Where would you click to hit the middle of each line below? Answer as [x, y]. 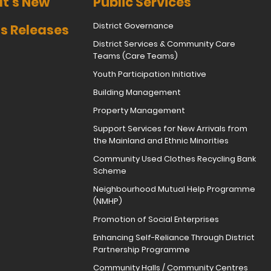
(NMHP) [107, 201]
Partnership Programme [141, 250]
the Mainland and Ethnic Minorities [161, 141]
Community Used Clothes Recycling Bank [174, 159]
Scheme [109, 171]
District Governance [133, 26]
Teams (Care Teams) [135, 56]
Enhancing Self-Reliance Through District [174, 238]
